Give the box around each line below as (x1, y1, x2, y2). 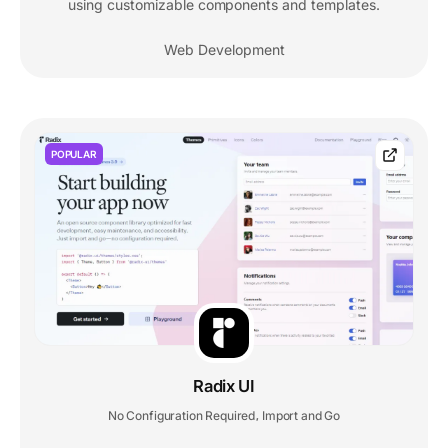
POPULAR (51, 147, 97, 160)
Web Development (163, 40, 285, 58)
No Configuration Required (107, 408, 256, 424)
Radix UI (193, 376, 255, 397)
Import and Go (262, 408, 341, 424)
